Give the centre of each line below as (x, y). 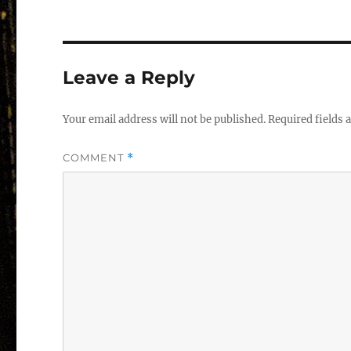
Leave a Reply (129, 77)
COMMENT (95, 157)
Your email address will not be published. (165, 119)
